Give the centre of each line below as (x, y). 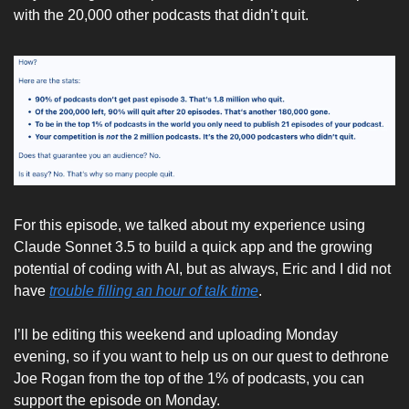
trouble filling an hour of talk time (154, 290)
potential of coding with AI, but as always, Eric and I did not (202, 268)
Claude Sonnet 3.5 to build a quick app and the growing (193, 246)
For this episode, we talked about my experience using (189, 225)
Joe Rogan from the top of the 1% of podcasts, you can (189, 378)
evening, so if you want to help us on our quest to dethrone (201, 356)
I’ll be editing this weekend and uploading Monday (176, 334)
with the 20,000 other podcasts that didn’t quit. (163, 15)
